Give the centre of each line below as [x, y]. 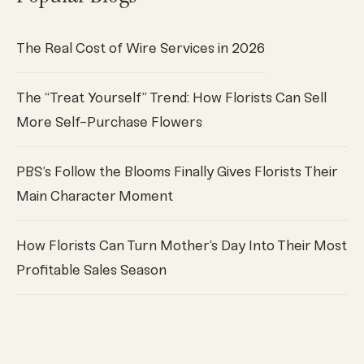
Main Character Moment [95, 196]
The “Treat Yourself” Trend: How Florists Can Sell [171, 98]
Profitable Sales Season [91, 270]
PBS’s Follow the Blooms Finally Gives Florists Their [177, 172]
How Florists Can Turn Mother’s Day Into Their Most [182, 246]
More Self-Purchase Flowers [109, 122]
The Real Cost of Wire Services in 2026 [141, 48]
